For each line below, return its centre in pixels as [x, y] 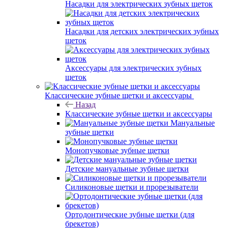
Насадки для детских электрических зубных [142, 31]
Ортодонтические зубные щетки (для [130, 214]
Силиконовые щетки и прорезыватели [132, 187]
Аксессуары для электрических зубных [133, 68]
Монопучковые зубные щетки [117, 150]
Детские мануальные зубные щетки [127, 168]
